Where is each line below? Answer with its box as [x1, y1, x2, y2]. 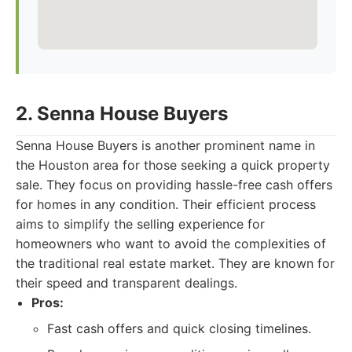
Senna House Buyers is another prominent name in [16, 137, 315, 153]
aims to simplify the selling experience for [16, 216, 265, 232]
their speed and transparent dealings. [16, 275, 237, 291]
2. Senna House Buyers [16, 102, 228, 125]
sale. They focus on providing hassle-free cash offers [16, 177, 332, 192]
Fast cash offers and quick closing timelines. [47, 321, 311, 336]
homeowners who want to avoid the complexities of [16, 236, 326, 251]
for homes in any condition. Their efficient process [16, 196, 316, 212]
